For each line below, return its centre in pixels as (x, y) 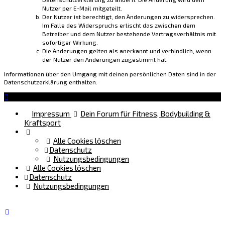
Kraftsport (42, 123)
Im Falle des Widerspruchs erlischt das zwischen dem (119, 25)
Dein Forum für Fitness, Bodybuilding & (145, 114)
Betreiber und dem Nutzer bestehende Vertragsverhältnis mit (129, 34)
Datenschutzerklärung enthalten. (51, 82)
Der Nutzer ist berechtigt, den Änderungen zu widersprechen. (129, 17)
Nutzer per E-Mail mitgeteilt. (82, 8)
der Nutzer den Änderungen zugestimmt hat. (105, 60)
